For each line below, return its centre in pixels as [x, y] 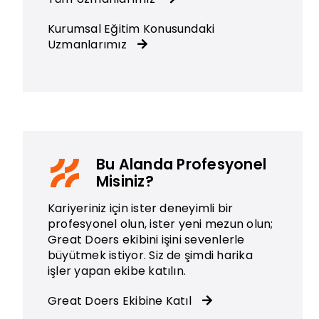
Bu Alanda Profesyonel [181, 164]
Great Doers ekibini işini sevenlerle [146, 239]
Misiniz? [125, 181]
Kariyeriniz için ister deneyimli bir [140, 208]
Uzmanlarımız [89, 44]
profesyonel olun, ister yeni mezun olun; [160, 224]
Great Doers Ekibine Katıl [121, 300]
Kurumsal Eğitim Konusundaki [131, 28]
